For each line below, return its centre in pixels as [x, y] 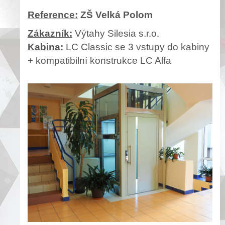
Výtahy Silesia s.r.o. [116, 33]
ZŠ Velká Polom [115, 15]
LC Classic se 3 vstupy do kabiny [136, 47]
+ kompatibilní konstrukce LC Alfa [99, 60]
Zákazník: [50, 33]
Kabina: [45, 47]
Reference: [53, 15]
